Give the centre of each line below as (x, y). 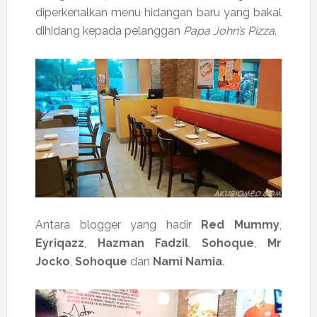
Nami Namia (186, 262)
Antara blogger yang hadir (118, 225)
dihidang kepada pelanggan (109, 31)
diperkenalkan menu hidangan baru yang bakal (158, 12)
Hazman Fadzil (137, 243)
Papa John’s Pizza (229, 31)
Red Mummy (241, 225)
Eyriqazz (59, 243)
